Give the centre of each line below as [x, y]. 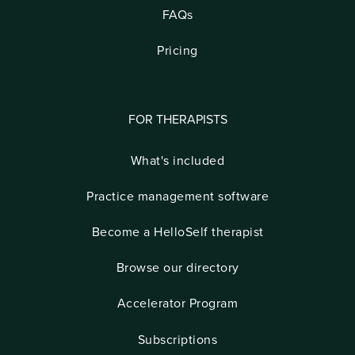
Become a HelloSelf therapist [177, 232]
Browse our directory [177, 268]
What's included [177, 160]
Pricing [177, 51]
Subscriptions [177, 340]
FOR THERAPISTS [177, 119]
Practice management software [177, 196]
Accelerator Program [177, 304]
